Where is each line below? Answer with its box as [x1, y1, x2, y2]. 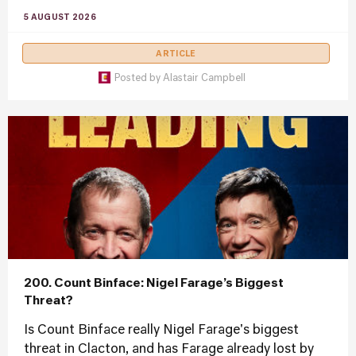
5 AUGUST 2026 [24, 14, 96, 21]
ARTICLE [156, 50, 196, 58]
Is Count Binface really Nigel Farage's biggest [24, 324, 299, 337]
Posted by [114, 74, 163, 83]
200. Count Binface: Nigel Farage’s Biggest [24, 277, 284, 289]
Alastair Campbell [163, 74, 246, 83]
